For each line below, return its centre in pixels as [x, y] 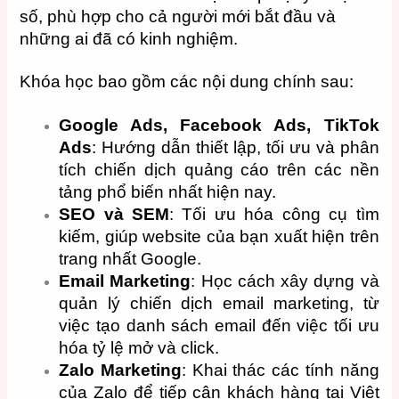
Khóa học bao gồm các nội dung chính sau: [187, 82]
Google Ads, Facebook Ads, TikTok [219, 125]
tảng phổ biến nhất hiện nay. [168, 191]
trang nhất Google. [130, 258]
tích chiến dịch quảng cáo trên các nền [219, 169]
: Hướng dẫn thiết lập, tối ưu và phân [236, 147]
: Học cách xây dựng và [285, 281]
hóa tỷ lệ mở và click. [139, 347]
